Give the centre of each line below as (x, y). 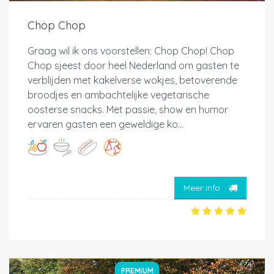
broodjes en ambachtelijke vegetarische (118, 95)
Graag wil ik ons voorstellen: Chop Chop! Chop (131, 51)
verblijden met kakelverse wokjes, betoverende (132, 80)
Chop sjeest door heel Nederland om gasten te (133, 66)
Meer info (203, 187)
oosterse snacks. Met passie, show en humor (128, 110)
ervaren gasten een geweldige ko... (106, 124)
